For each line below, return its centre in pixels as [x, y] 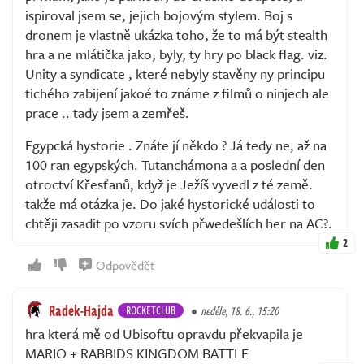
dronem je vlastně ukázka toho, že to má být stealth [176, 34]
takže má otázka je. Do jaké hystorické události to [170, 203]
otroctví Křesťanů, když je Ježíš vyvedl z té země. [169, 184]
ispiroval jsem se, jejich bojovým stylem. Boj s [159, 15]
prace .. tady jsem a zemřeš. [107, 112]
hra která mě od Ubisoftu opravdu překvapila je [164, 333]
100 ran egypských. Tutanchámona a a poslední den [175, 164]
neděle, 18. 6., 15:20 [240, 310]
